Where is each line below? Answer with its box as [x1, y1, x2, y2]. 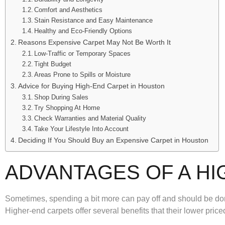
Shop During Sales [34, 93, 89, 101]
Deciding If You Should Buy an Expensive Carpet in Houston [18, 136, 208, 144]
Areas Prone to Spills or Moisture [34, 70, 131, 78]
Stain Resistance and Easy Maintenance [34, 16, 153, 24]
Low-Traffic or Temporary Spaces [34, 49, 131, 57]
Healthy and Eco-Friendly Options [34, 27, 133, 35]
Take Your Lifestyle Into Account [34, 125, 129, 133]
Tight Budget [34, 60, 72, 68]
